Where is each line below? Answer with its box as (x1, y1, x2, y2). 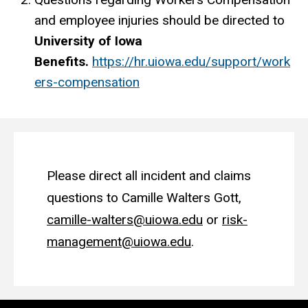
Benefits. (34, 53, 89, 69)
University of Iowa (34, 32, 142, 49)
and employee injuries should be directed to (34, 12, 285, 28)
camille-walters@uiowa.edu (47, 211, 203, 228)
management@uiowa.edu (47, 233, 191, 250)
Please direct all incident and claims (47, 167, 251, 184)
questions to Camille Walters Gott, (47, 189, 241, 206)
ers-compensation (34, 74, 140, 90)
